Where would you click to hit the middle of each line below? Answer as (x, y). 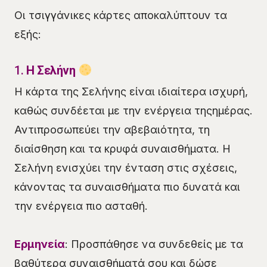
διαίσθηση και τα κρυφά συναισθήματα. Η (122, 148)
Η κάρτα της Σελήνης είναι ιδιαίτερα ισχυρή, (131, 91)
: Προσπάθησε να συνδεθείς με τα (154, 244)
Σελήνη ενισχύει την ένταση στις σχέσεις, (126, 167)
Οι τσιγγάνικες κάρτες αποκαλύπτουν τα (121, 15)
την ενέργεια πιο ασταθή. (81, 206)
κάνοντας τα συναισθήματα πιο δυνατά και (127, 187)
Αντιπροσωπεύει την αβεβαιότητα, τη (112, 129)
